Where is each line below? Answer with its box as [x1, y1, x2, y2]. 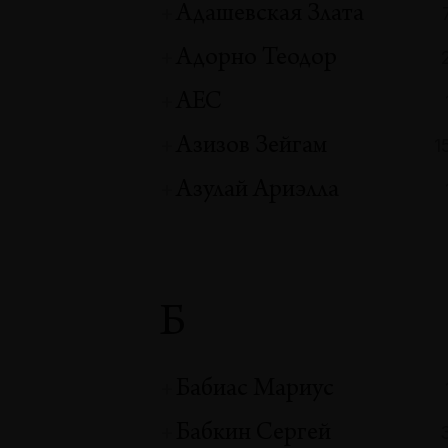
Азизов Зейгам [176, 133, 328, 160]
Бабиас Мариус [176, 377, 335, 404]
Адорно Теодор [176, 45, 338, 72]
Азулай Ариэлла [176, 177, 340, 204]
